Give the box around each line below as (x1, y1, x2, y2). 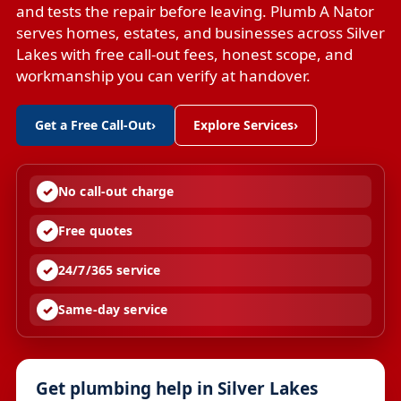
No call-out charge (58, 183, 175, 200)
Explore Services (193, 116, 294, 133)
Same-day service (58, 301, 168, 318)
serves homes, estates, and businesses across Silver (16, 22, 385, 43)
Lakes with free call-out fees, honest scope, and (16, 44, 353, 64)
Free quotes (58, 222, 133, 239)
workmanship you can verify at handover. (16, 65, 311, 86)
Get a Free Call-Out (35, 116, 151, 133)
